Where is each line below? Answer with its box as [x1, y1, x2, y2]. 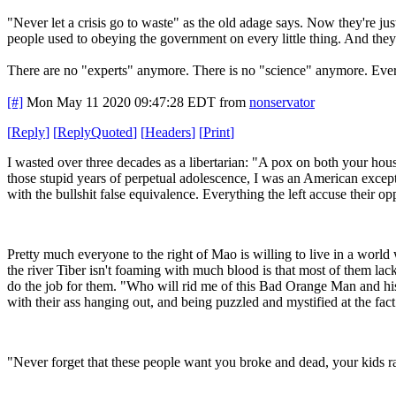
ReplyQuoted [57, 124, 133, 140]
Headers [145, 124, 191, 140]
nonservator [249, 94, 315, 110]
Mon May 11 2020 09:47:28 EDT [27, 94, 216, 110]
